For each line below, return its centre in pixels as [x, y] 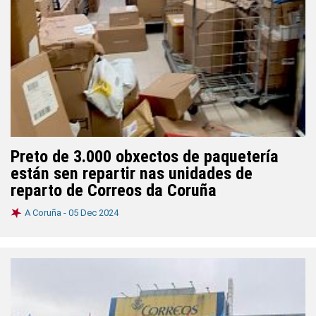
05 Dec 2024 [93, 213]
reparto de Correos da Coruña [114, 190]
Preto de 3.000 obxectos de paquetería [145, 157]
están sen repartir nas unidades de [132, 174]
